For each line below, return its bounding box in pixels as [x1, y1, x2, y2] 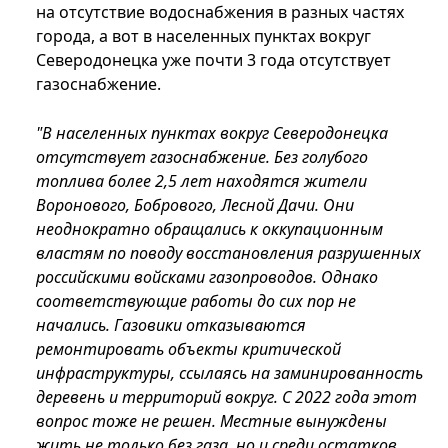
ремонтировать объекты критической [36, 338, 341, 361]
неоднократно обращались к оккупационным [36, 218, 383, 241]
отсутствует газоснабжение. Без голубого [36, 146, 368, 169]
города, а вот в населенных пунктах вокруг [36, 25, 371, 48]
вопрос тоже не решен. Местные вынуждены [36, 410, 387, 433]
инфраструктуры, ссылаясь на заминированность [36, 362, 423, 385]
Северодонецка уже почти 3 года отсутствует [36, 49, 391, 72]
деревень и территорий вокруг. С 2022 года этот [36, 386, 417, 409]
